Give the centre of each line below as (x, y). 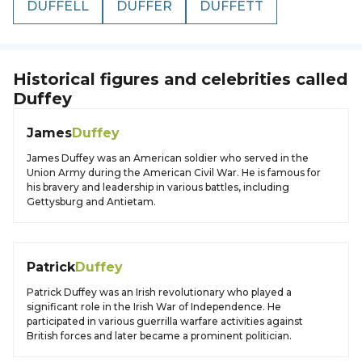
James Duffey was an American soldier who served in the (168, 158)
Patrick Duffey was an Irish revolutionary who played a (159, 292)
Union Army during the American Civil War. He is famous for (174, 173)
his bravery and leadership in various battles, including (158, 187)
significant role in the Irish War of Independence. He (154, 307)
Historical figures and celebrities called (180, 79)
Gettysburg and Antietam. (91, 202)
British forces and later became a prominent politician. (159, 336)
